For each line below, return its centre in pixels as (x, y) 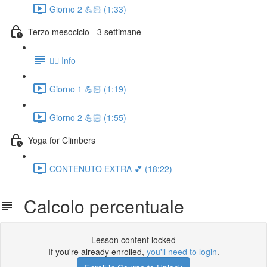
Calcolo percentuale (99, 206)
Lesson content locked (133, 240)
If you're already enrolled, (97, 252)
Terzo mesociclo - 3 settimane (85, 31)
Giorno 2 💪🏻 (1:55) (88, 117)
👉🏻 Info (63, 60)
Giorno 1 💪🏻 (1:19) (88, 89)
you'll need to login (181, 252)
